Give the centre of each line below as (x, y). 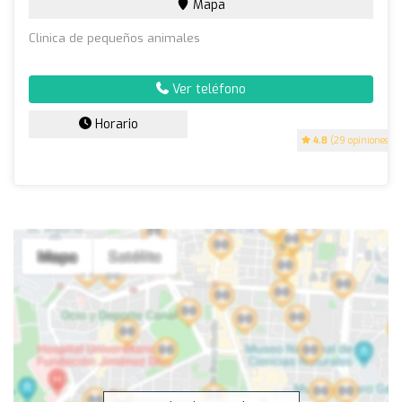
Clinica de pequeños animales (114, 38)
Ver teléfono (207, 89)
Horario (114, 124)
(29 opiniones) (360, 140)
